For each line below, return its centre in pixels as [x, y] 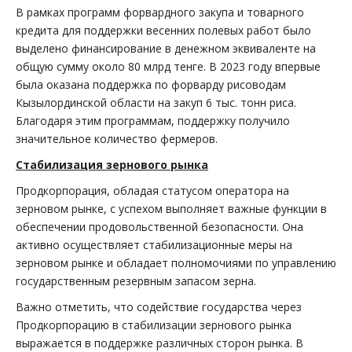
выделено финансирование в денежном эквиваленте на [166, 49]
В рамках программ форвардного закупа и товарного [160, 13]
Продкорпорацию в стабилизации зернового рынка [154, 325]
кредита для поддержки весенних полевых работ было [163, 31]
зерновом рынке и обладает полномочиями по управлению [176, 263]
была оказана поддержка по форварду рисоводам [151, 85]
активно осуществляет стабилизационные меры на [154, 245]
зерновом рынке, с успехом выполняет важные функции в [171, 209]
